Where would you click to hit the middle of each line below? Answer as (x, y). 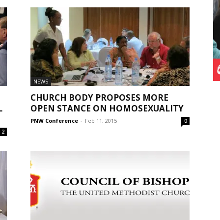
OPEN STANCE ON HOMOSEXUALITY (107, 108)
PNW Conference (54, 121)
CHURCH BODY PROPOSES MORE (99, 97)
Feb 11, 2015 (101, 121)
